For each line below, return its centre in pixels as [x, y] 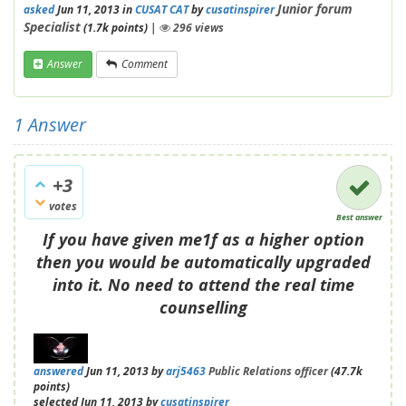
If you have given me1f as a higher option [203, 239]
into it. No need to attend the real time [203, 285]
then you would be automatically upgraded [203, 262]
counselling [203, 307]
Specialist [52, 27]
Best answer [359, 217]
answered [58, 371]
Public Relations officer [268, 371]
